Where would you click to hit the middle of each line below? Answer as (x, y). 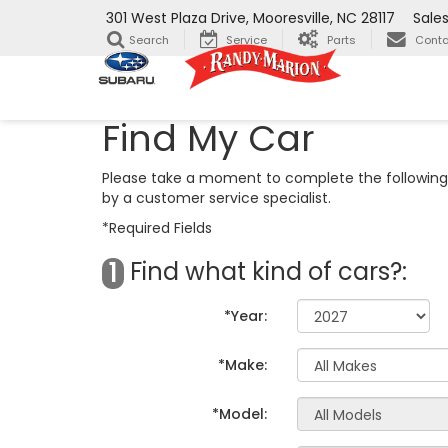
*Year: (245, 316)
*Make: (242, 365)
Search (149, 40)
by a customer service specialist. (216, 198)
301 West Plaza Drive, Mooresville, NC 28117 (250, 18)
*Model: (239, 414)
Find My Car (208, 138)
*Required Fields (157, 228)
